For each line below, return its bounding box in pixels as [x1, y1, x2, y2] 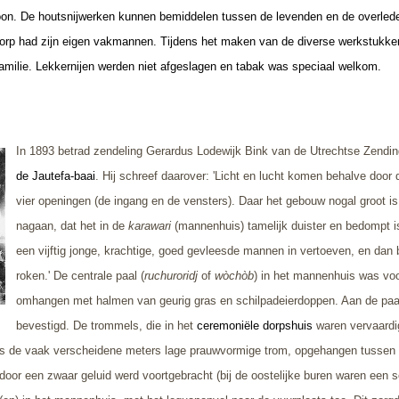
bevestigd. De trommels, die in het [16, 318, 193, 332]
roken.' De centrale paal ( [16, 268, 144, 282]
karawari [128, 218, 171, 232]
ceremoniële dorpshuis [193, 318, 313, 332]
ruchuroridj [144, 268, 201, 282]
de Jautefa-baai [16, 168, 95, 183]
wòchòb [211, 268, 254, 282]
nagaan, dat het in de [16, 218, 128, 232]
